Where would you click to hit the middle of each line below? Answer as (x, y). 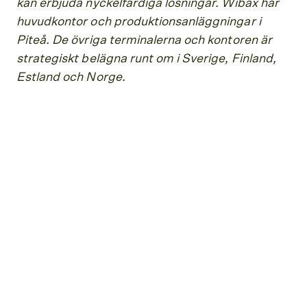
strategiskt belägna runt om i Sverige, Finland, (146, 59)
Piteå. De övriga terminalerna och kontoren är (144, 40)
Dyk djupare (52, 187)
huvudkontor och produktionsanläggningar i (139, 22)
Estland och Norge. (71, 77)
